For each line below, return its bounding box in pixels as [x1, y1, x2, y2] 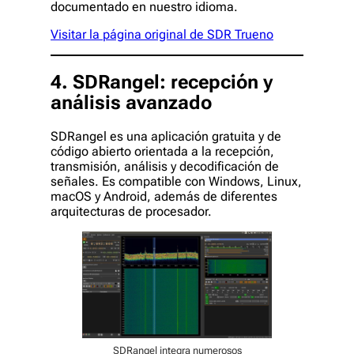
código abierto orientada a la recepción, [51, 144, 274, 160]
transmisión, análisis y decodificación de [51, 159, 279, 175]
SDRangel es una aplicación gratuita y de [51, 129, 281, 145]
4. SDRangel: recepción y [51, 71, 273, 94]
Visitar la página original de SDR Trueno [51, 27, 273, 43]
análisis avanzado [51, 92, 212, 115]
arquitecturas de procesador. [51, 204, 212, 220]
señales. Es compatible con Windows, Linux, [51, 174, 302, 190]
